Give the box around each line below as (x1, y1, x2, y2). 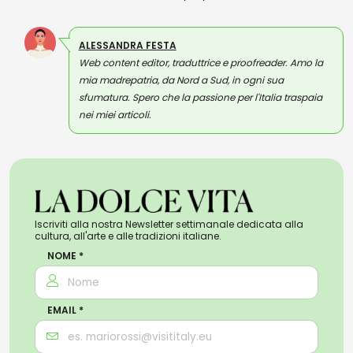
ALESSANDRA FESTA (78, 38, 176, 52)
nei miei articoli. (78, 107, 151, 121)
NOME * (47, 248, 84, 262)
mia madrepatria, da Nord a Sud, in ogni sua (78, 72, 284, 87)
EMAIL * (47, 303, 84, 317)
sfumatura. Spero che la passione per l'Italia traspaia (78, 90, 322, 104)
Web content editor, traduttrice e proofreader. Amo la (78, 55, 323, 69)
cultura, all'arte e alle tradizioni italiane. (35, 229, 221, 243)
